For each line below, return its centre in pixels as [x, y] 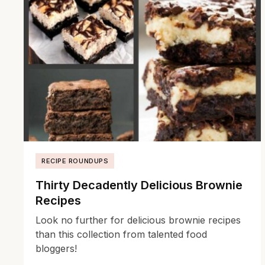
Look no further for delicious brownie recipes [138, 220]
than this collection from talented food [121, 235]
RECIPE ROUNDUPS [75, 161]
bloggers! [56, 249]
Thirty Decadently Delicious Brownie [139, 185]
